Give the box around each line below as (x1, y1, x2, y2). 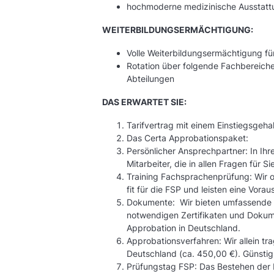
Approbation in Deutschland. (127, 223, 240, 233)
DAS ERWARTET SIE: (102, 97, 187, 107)
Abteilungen (127, 73, 174, 84)
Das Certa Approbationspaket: (127, 133, 248, 143)
